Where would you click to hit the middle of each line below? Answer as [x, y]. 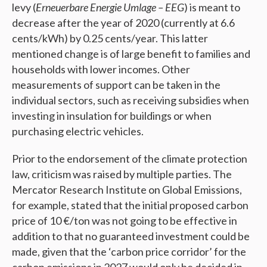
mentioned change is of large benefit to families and [131, 53]
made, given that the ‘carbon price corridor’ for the [129, 251]
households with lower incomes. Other [101, 69]
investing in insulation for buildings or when [112, 115]
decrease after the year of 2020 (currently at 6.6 [123, 22]
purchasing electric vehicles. [78, 131]
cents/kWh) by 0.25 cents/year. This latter [110, 38]
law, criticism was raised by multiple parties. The [122, 174]
